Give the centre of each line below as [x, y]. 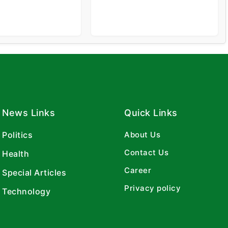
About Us [142, 134]
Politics [17, 135]
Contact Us [146, 152]
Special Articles [34, 172]
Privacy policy [152, 188]
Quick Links [151, 112]
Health [16, 153]
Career [138, 170]
